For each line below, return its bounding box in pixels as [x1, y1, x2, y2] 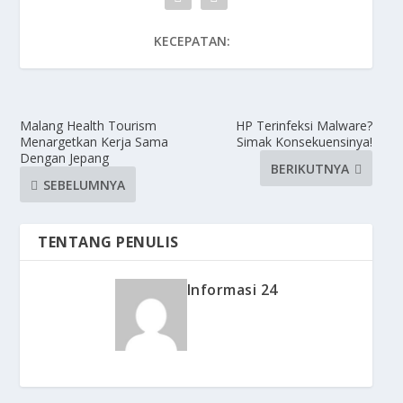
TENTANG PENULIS [38, 232, 179, 252]
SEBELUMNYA [43, 175, 126, 193]
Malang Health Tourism [20, 117, 157, 134]
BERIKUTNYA [270, 159, 349, 177]
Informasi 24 [186, 280, 278, 300]
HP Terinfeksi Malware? [235, 117, 372, 134]
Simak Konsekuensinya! [236, 133, 372, 150]
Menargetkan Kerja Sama [20, 133, 169, 150]
